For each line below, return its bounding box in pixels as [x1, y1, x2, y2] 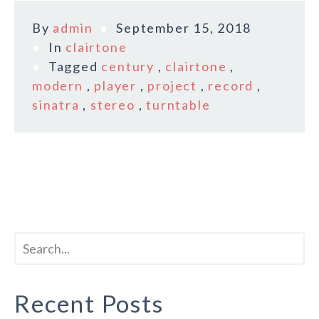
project [147, 78, 198, 94]
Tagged [48, 58, 102, 75]
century [101, 58, 155, 75]
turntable [146, 97, 211, 113]
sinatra [32, 97, 80, 113]
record [208, 78, 254, 94]
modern [32, 78, 83, 94]
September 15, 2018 [116, 20, 251, 36]
